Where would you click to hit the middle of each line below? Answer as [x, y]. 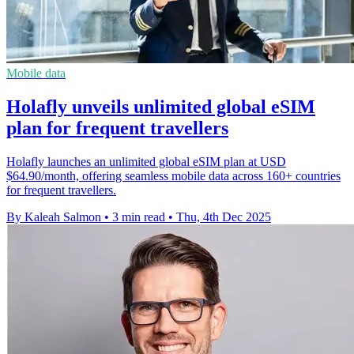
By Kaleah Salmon [54, 217]
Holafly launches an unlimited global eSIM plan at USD [146, 161]
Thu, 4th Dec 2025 [224, 217]
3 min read [139, 217]
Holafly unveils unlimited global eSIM [161, 107]
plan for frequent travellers [117, 128]
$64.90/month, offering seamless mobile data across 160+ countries [173, 175]
